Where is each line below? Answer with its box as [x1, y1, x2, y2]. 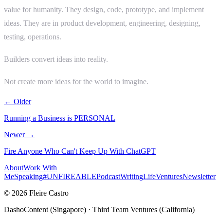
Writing [120, 172, 143, 181]
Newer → [4, 130, 35, 139]
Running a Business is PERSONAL [4, 113, 115, 122]
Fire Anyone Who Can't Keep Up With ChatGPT [4, 146, 156, 155]
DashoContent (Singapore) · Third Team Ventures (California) [4, 205, 195, 214]
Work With [23, 163, 57, 172]
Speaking [14, 172, 43, 181]
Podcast [96, 172, 120, 181]
